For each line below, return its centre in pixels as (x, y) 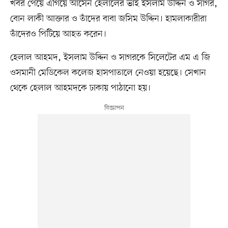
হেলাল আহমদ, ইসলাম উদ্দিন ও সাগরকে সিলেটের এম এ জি (110, 58)
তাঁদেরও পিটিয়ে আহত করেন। (58, 34)
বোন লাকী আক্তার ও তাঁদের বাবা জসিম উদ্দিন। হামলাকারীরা (108, 19)
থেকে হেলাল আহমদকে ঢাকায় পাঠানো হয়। (80, 88)
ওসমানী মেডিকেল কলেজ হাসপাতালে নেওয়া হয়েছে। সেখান (108, 73)
